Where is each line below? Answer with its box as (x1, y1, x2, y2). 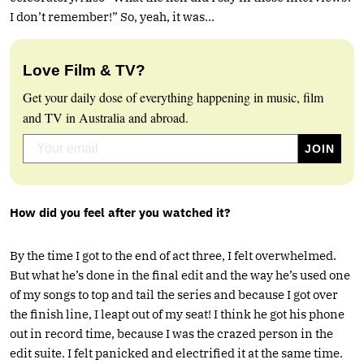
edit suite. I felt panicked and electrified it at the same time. (10, 344, 343, 361)
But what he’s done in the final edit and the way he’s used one (10, 266, 350, 283)
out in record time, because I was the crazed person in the (10, 325, 333, 341)
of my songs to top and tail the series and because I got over (10, 286, 338, 302)
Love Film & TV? (23, 61, 145, 79)
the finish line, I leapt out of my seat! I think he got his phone (10, 305, 344, 322)
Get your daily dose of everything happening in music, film (23, 88, 323, 106)
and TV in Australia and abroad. (23, 108, 188, 126)
